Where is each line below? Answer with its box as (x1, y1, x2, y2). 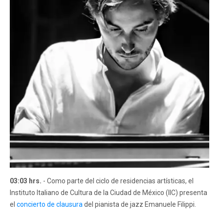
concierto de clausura (17, 200, 83, 208)
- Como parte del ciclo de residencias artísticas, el (42, 176, 194, 185)
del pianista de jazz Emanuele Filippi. (83, 200, 196, 208)
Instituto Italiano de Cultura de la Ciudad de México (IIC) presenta (10, 188, 207, 197)
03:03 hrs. (10, 176, 42, 185)
